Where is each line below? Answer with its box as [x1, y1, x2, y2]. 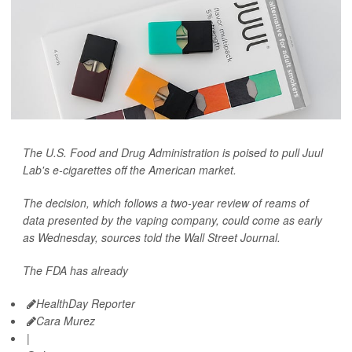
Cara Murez [36, 313, 95, 329]
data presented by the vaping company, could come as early [23, 212, 322, 229]
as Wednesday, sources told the [23, 229, 184, 246]
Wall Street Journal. [184, 229, 280, 246]
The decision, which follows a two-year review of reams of [23, 195, 309, 211]
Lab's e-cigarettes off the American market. [23, 162, 236, 178]
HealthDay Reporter [36, 295, 135, 312]
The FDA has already [23, 262, 128, 279]
